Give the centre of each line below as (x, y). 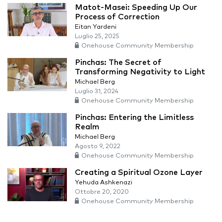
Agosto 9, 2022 (98, 146)
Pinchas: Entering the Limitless (134, 117)
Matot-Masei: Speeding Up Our (136, 7)
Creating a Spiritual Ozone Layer (139, 172)
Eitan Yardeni (96, 27)
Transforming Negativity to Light (140, 72)
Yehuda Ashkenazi (104, 182)
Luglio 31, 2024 (97, 91)
